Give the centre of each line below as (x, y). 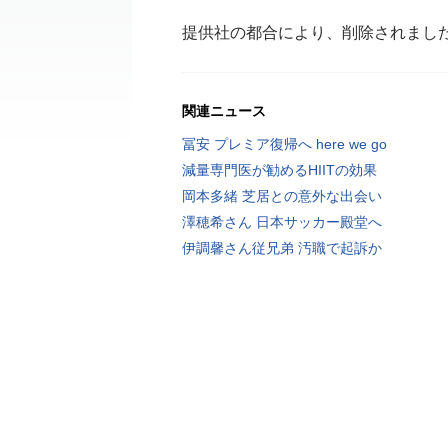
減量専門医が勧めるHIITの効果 (279, 170)
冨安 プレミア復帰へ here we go (284, 144)
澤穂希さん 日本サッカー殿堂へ (282, 222)
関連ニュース (224, 111)
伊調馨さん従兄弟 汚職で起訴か (282, 248)
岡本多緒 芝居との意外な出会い (282, 196)
